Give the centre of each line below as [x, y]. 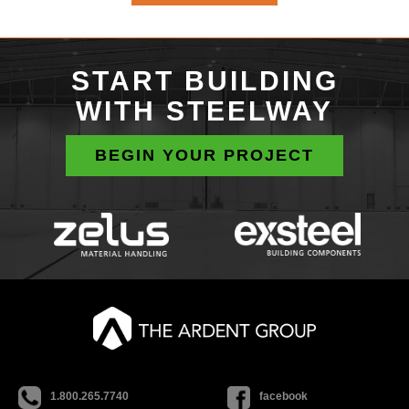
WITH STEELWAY [204, 111]
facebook [283, 396]
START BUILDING [204, 81]
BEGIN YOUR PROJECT [204, 156]
